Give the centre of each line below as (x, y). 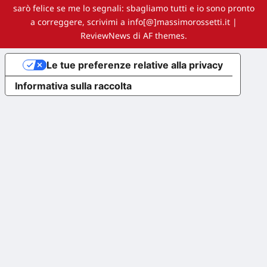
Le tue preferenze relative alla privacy (134, 65)
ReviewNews (105, 35)
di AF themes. (159, 35)
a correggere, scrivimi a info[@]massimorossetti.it (131, 22)
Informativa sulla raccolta (73, 86)
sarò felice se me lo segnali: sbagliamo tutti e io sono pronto (133, 8)
